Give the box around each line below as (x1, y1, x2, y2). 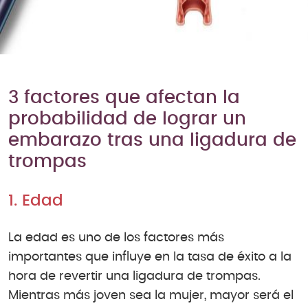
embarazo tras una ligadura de (8, 131, 296, 150)
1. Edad (8, 192, 63, 209)
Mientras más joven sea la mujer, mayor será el (8, 289, 294, 302)
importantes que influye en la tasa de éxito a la (8, 250, 291, 263)
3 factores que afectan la (8, 89, 240, 107)
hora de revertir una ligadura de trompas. (8, 269, 261, 283)
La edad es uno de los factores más (8, 231, 224, 244)
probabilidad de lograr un (8, 110, 246, 129)
